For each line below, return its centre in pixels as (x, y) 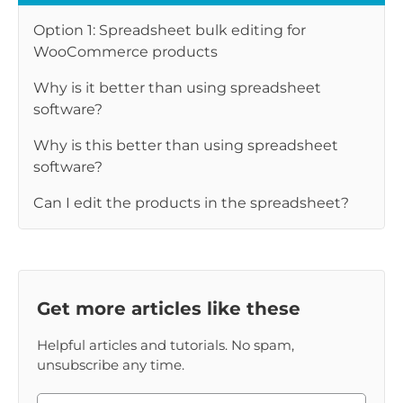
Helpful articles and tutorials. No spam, (166, 345)
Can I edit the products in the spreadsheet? (191, 202)
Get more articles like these (169, 308)
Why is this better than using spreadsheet (186, 145)
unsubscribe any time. (111, 364)
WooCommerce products (125, 51)
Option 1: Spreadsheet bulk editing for (170, 30)
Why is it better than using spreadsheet (177, 87)
